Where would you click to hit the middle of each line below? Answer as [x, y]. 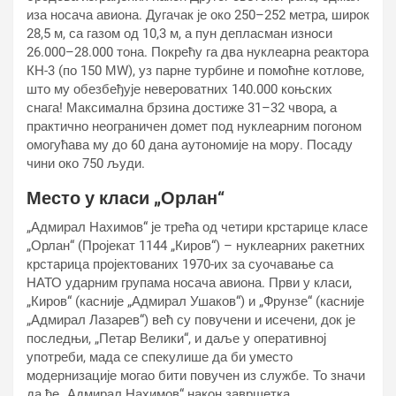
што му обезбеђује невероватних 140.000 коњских [179, 89]
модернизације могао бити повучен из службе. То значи [196, 376]
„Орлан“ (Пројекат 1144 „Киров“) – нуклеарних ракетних [196, 246]
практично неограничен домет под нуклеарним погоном [194, 126]
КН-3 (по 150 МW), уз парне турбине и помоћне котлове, [195, 71]
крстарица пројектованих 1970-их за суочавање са [180, 264]
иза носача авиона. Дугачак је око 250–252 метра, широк [198, 15]
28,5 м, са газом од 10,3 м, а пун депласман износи [179, 34]
